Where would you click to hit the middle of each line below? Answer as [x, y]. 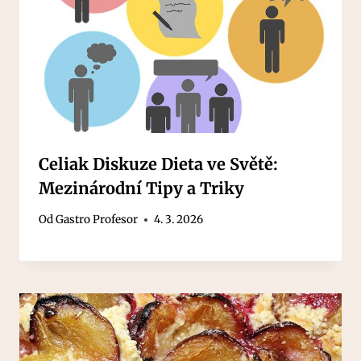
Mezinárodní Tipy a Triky [141, 188]
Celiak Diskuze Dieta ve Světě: [158, 164]
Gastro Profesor [97, 220]
